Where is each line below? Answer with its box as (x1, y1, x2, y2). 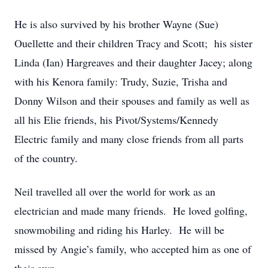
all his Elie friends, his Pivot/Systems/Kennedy (14, 112, 218, 127)
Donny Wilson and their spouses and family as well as (14, 93, 249, 108)
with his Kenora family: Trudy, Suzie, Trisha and (14, 74, 227, 89)
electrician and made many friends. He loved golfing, (14, 203, 248, 218)
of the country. (14, 151, 78, 165)
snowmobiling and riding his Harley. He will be (14, 223, 224, 237)
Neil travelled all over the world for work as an (14, 184, 215, 199)
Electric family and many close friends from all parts (14, 132, 243, 146)
